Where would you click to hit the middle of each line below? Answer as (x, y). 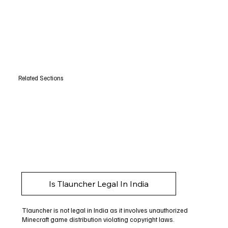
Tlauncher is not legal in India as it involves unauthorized (105, 210)
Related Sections (40, 78)
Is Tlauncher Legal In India (99, 183)
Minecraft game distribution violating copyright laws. (98, 219)
